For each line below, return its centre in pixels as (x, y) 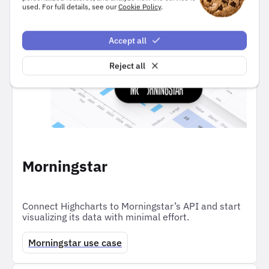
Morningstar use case (75, 242)
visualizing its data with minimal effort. (106, 216)
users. (134, 11)
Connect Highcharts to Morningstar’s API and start (131, 206)
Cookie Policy (140, 6)
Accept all (127, 40)
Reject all (127, 65)
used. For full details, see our (70, 6)
